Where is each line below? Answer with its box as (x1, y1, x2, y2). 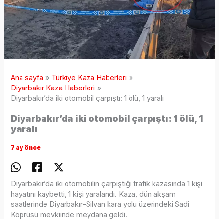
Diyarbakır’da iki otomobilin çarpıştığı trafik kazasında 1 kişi (11, 179, 203, 189)
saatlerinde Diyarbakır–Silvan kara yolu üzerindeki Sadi (11, 200, 190, 209)
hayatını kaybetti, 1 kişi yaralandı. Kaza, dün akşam (11, 190, 176, 199)
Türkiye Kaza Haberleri (51, 73, 127, 82)
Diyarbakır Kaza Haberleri (11, 83, 95, 92)
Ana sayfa (11, 73, 44, 82)
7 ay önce (11, 144, 41, 151)
